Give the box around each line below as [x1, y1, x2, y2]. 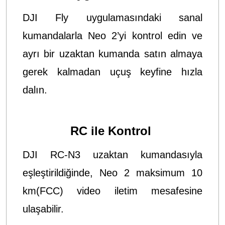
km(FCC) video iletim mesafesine [23, 185, 202, 196]
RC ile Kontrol [70, 124, 155, 138]
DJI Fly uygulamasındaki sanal [23, 12, 202, 23]
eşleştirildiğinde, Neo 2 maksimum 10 [23, 167, 202, 178]
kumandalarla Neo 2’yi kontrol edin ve [23, 30, 202, 41]
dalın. [23, 84, 50, 95]
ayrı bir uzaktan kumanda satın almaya [23, 48, 202, 59]
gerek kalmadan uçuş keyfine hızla [23, 66, 202, 77]
